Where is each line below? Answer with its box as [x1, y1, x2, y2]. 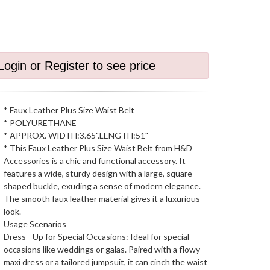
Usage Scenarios [4, 219, 66, 229]
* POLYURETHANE [4, 118, 77, 128]
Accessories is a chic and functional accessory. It [4, 155, 186, 166]
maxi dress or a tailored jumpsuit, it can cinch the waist [4, 257, 207, 267]
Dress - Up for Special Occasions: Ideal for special [4, 231, 189, 242]
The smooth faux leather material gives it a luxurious [4, 193, 200, 204]
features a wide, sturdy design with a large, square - [4, 168, 197, 178]
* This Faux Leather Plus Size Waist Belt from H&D [4, 143, 192, 153]
